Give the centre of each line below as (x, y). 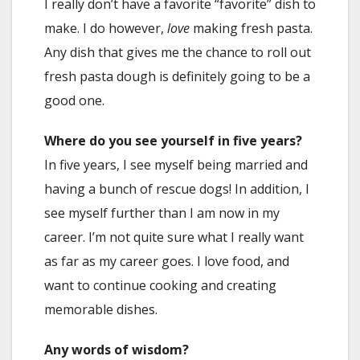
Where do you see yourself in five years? (173, 141)
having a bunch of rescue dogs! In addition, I (177, 189)
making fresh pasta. (251, 29)
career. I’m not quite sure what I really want (174, 237)
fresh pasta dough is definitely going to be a (177, 77)
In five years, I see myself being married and (176, 165)
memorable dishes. (101, 310)
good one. (74, 101)
